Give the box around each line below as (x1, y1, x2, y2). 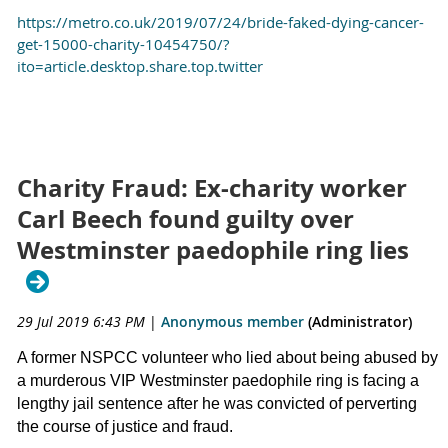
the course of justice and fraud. (17, 418, 233, 436)
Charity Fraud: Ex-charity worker (17, 171, 407, 206)
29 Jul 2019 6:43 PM (17, 312, 145, 332)
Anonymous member (161, 312, 304, 332)
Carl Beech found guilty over (17, 202, 354, 237)
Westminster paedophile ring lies (17, 233, 409, 268)
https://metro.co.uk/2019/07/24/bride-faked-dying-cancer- (17, 11, 424, 32)
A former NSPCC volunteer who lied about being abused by (17, 349, 438, 367)
